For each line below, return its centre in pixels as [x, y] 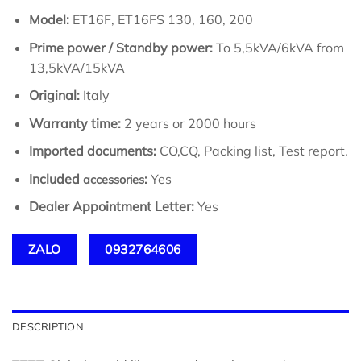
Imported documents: [94, 151]
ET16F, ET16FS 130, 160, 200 [161, 19]
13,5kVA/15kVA [77, 67]
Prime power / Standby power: [120, 47]
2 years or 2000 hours [188, 123]
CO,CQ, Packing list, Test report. [253, 151]
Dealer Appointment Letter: [111, 207]
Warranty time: [75, 123]
